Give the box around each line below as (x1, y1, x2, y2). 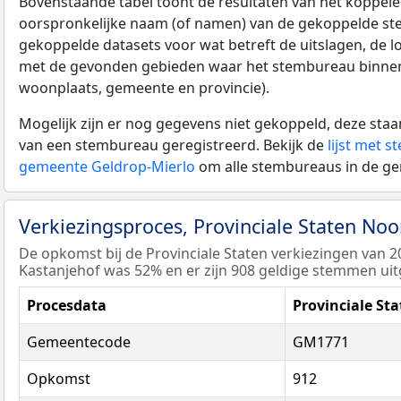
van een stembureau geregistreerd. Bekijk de (19, 134, 328, 155)
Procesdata (27, 295, 107, 316)
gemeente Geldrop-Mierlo (19, 156, 195, 176)
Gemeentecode (27, 332, 131, 353)
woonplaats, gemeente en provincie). (19, 77, 269, 98)
